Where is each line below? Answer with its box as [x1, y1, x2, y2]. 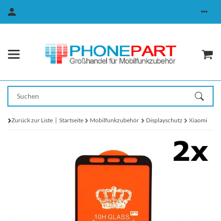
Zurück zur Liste [11, 116, 53, 124]
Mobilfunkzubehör [90, 116, 140, 124]
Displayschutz [146, 116, 183, 124]
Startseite [59, 116, 83, 124]
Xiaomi [189, 116, 208, 124]
